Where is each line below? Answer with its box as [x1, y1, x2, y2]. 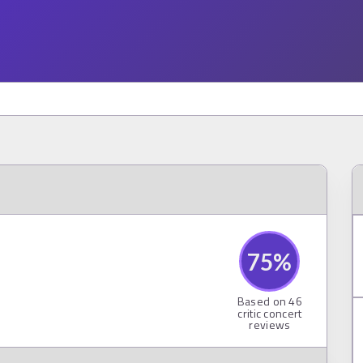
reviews [249, 316, 291, 333]
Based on [237, 293, 289, 310]
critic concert [237, 305, 302, 322]
